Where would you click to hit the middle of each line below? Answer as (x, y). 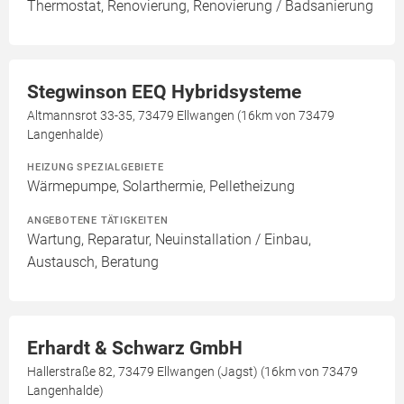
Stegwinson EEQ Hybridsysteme (164, 92)
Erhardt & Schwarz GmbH (135, 348)
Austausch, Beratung (93, 262)
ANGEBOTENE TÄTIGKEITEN (98, 220)
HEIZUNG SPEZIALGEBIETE (96, 167)
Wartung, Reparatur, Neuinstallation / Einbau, (169, 239)
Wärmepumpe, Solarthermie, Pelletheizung (161, 186)
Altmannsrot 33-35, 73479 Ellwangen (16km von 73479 (181, 115)
